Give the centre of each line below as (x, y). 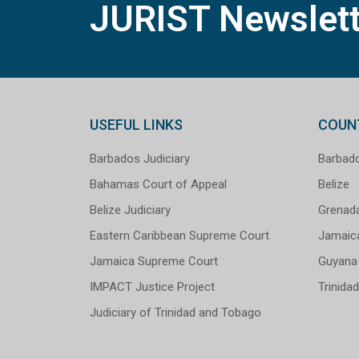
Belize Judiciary (130, 210)
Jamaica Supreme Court (154, 261)
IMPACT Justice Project (152, 286)
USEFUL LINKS (136, 124)
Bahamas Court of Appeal (158, 184)
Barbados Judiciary (140, 158)
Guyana (338, 261)
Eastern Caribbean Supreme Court (179, 235)
